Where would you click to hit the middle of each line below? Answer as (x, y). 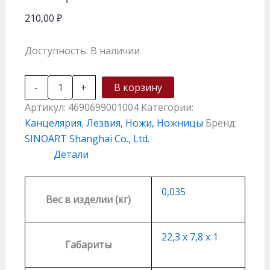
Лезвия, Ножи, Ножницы (144, 123)
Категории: (167, 107)
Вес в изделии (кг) (88, 199)
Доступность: (56, 50)
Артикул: (46, 107)
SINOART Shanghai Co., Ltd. (87, 138)
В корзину (138, 87)
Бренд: (221, 123)
